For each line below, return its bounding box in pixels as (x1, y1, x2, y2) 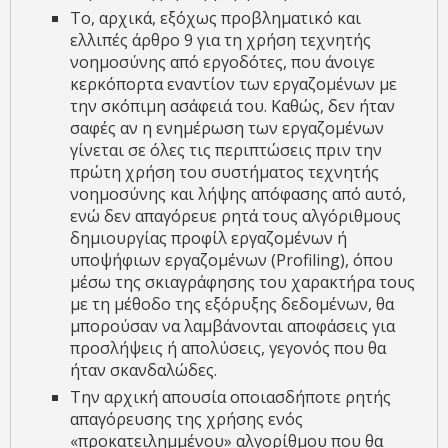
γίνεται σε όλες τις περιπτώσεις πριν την (70, 139, 382, 162)
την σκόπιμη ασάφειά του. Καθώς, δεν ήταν (70, 95, 395, 118)
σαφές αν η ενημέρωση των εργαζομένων (70, 117, 384, 140)
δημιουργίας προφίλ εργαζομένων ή (70, 227, 347, 250)
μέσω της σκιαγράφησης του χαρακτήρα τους (70, 271, 415, 294)
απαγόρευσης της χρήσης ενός (70, 408, 303, 431)
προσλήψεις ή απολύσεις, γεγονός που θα (70, 337, 386, 360)
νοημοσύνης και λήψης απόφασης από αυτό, (70, 183, 406, 206)
